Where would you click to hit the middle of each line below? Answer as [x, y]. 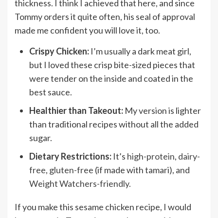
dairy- [189, 156]
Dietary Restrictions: [70, 156]
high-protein [151, 156]
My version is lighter [162, 110]
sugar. [41, 137]
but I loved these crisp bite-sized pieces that [112, 64]
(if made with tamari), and [142, 170]
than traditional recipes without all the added [114, 124]
